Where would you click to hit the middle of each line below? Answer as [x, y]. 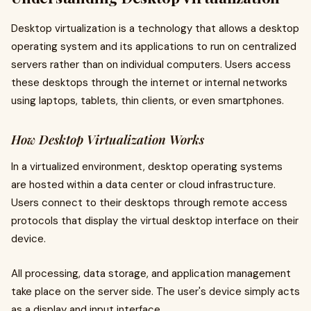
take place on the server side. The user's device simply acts [155, 292]
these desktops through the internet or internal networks [149, 83]
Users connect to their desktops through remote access [149, 203]
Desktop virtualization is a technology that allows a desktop [155, 28]
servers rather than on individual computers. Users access [151, 65]
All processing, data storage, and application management [151, 274]
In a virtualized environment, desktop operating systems [147, 167]
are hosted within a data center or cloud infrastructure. [143, 185]
